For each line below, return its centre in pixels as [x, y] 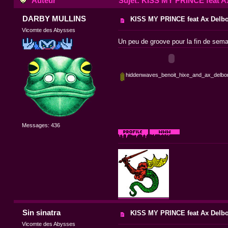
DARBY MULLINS [54, 19]
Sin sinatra [41, 212]
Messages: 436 [41, 125]
